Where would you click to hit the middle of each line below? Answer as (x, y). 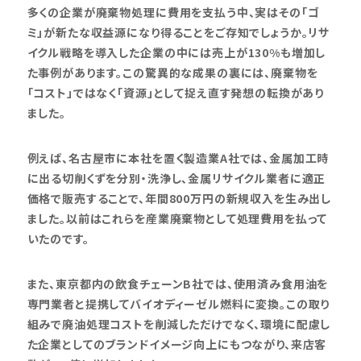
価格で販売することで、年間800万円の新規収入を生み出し (179, 198)
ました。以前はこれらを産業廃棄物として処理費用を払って (177, 218)
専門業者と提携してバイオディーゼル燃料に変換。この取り (178, 303)
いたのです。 (58, 238)
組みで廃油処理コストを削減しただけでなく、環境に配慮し (179, 324)
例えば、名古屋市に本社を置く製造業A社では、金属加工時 (178, 158)
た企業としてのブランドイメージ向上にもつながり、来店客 (177, 344)
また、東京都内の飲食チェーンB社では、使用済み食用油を (178, 283)
